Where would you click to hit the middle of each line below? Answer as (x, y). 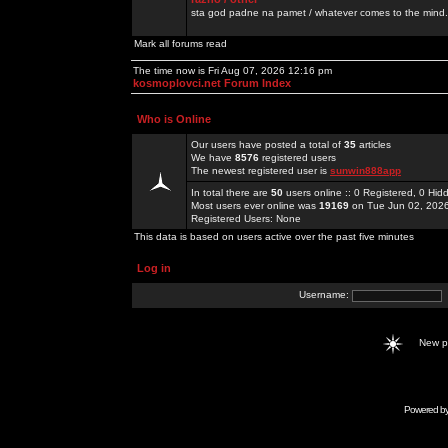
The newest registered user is (260, 170)
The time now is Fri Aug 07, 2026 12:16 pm (232, 70)
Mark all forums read (180, 43)
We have (213, 157)
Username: (325, 295)
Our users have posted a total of (267, 144)
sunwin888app (365, 170)
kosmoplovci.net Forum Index (212, 83)
